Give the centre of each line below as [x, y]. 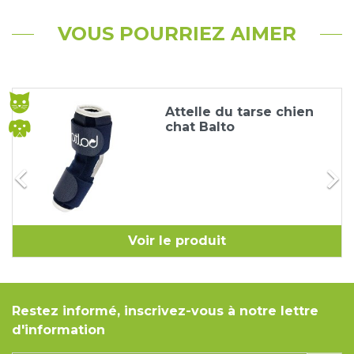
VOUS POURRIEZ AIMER [177, 33]
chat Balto [200, 126]
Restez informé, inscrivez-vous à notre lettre [165, 311]
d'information [58, 330]
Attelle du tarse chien [240, 111]
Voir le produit [177, 241]
